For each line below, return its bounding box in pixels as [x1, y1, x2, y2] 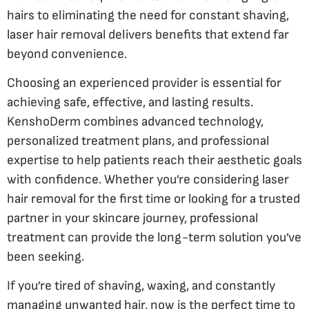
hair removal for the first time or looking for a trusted [7, 191, 300, 207]
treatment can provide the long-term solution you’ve [7, 230, 301, 246]
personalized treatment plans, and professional [7, 133, 269, 149]
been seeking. [7, 249, 84, 265]
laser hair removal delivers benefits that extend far [7, 26, 289, 43]
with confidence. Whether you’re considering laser [7, 172, 289, 188]
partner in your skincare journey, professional [7, 210, 258, 226]
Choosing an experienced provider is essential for [7, 75, 281, 91]
